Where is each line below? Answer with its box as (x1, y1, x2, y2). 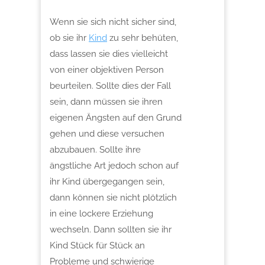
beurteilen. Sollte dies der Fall (50, 80, 171, 91)
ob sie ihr (50, 32, 89, 43)
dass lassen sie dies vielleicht (50, 48, 168, 59)
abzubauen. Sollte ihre (50, 144, 141, 155)
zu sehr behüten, (107, 32, 178, 43)
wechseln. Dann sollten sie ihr (50, 224, 172, 235)
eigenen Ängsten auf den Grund (50, 112, 182, 123)
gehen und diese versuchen (50, 128, 164, 139)
